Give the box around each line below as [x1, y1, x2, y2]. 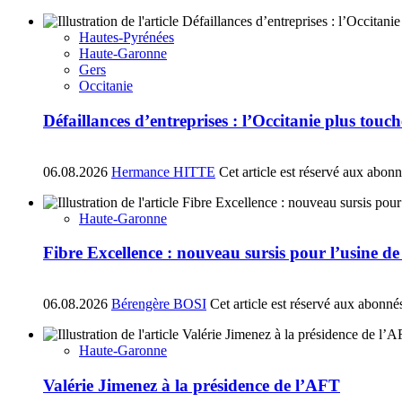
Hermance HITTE [111, 163, 215, 179]
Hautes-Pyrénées [79, 30, 174, 46]
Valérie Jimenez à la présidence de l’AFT [43, 375, 340, 395]
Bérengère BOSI [111, 296, 206, 312]
